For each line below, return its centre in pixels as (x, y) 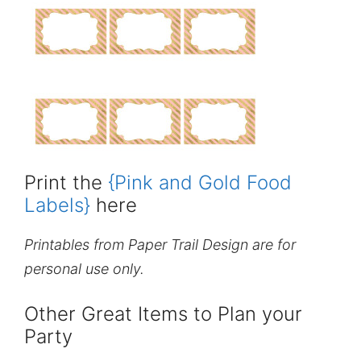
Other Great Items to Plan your (163, 313)
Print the (66, 182)
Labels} (57, 205)
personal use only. (84, 268)
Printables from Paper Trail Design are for (160, 244)
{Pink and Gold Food (200, 182)
